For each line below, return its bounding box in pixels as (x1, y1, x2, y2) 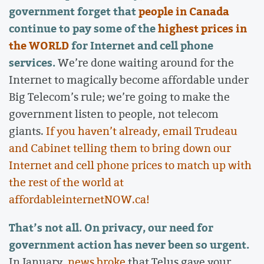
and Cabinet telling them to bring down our (9, 140, 231, 156)
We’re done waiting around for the (58, 55, 234, 71)
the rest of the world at (9, 174, 124, 190)
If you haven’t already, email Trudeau (46, 123, 237, 139)
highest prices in (158, 20, 247, 37)
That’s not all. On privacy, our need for (9, 219, 213, 236)
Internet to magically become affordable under (9, 72, 249, 88)
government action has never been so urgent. (9, 236, 249, 253)
